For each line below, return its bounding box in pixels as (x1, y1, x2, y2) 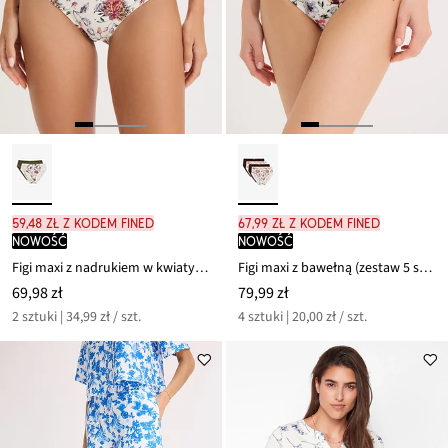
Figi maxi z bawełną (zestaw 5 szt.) (419, 258, 432, 279)
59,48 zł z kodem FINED (12, 215, 154, 232)
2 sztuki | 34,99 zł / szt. (12, 307, 141, 328)
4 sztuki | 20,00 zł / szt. (238, 307, 367, 328)
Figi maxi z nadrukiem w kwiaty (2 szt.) (195, 258, 208, 279)
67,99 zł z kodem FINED (238, 215, 380, 232)
